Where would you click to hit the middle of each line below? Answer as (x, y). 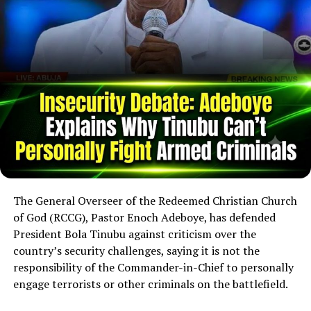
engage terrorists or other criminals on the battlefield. (150, 284)
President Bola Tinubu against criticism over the (134, 234)
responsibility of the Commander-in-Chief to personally (153, 267)
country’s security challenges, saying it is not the (136, 250)
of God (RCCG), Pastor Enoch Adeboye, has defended (144, 217)
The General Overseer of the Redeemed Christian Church (155, 200)
